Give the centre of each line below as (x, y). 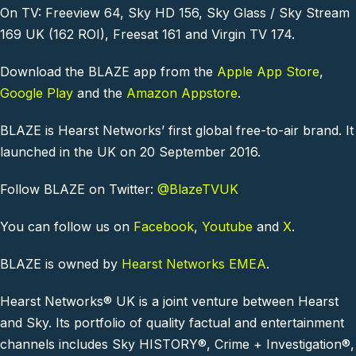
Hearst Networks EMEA (194, 264)
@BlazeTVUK (198, 190)
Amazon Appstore (182, 93)
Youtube (227, 227)
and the (100, 93)
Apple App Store (268, 72)
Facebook (164, 227)
